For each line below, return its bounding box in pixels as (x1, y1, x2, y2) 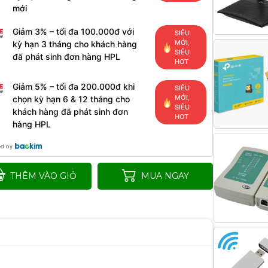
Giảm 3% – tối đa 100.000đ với (13, 26, 135, 36)
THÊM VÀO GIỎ (10, 170, 77, 181)
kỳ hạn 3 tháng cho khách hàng (13, 39, 138, 49)
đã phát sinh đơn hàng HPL (13, 51, 121, 62)
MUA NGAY (141, 170, 189, 181)
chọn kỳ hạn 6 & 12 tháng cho (13, 94, 130, 104)
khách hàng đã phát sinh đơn (13, 106, 129, 117)
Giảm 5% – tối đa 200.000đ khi (13, 81, 135, 92)
